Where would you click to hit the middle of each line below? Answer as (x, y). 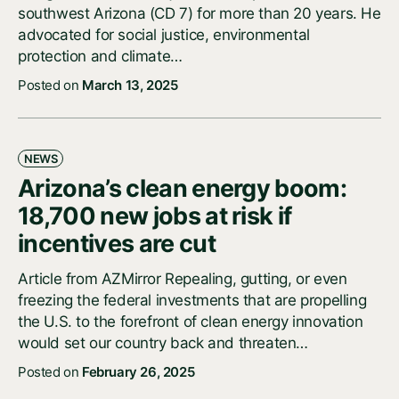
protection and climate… (100, 57)
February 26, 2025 (138, 372)
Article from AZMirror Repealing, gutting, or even (183, 279)
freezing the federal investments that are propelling (192, 301)
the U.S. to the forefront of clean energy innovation (191, 322)
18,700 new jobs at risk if (155, 216)
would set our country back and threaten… (163, 343)
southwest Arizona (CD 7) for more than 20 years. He (199, 14)
